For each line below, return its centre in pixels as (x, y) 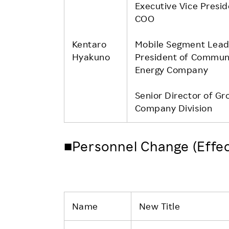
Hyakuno (91, 56)
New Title (159, 206)
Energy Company (171, 69)
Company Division (174, 108)
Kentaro (89, 44)
